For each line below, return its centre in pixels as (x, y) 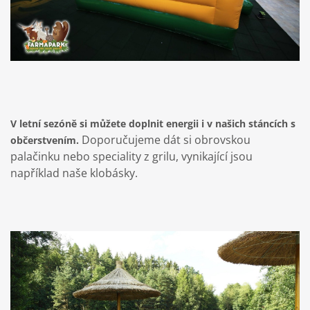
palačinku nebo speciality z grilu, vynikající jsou (131, 156)
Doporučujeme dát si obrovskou (165, 139)
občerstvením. (45, 140)
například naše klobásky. (74, 173)
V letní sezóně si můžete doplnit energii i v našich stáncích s (153, 123)
